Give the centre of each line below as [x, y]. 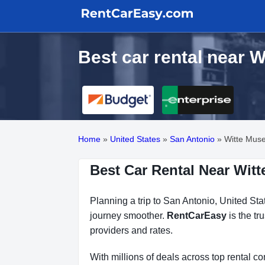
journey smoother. [128, 216]
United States [135, 139]
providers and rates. [131, 230]
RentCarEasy [197, 216]
